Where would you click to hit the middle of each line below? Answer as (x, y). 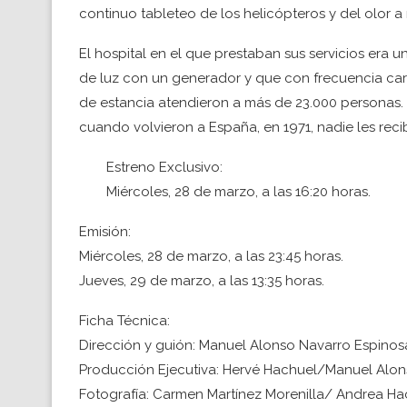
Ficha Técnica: (124, 320)
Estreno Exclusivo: (164, 167)
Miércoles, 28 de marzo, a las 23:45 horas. (211, 256)
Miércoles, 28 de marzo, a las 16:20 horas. (238, 191)
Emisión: (105, 231)
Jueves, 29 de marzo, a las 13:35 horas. (202, 280)
